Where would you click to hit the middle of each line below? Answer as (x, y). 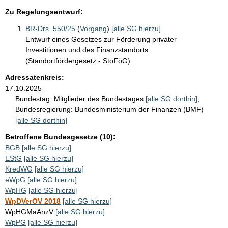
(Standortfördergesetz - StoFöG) (78, 60)
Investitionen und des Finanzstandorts (87, 50)
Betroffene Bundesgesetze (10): (60, 137)
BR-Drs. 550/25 (50, 28)
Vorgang (93, 28)
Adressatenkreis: (35, 77)
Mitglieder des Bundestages (100, 98)
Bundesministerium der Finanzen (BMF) (139, 109)
